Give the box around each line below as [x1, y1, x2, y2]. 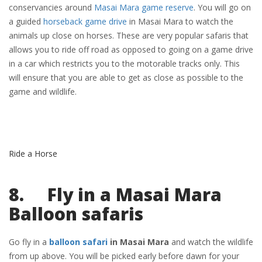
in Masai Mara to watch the [127, 16, 233, 27]
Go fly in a [9, 236, 49, 247]
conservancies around [9, 2, 94, 13]
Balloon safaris [9, 202, 143, 226]
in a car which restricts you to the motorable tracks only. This [9, 58, 240, 69]
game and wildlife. [9, 86, 77, 97]
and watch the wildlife [169, 236, 253, 247]
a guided [9, 16, 43, 27]
